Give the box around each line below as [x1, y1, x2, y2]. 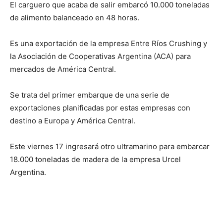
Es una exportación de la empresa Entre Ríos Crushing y [10, 39, 207, 49]
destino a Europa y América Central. [10, 116, 135, 126]
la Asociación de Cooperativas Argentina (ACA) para [10, 52, 191, 61]
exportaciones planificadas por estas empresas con [10, 103, 190, 113]
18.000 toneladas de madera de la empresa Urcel [10, 155, 181, 165]
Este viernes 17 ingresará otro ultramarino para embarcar [10, 142, 210, 152]
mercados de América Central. [10, 64, 116, 74]
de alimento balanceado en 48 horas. [10, 13, 139, 23]
